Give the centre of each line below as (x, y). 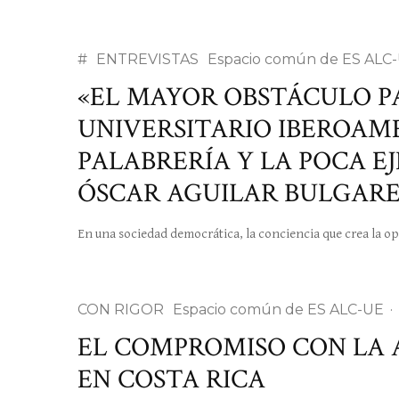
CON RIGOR (121, 309)
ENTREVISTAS (147, 59)
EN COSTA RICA (171, 380)
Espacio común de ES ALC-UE (278, 309)
